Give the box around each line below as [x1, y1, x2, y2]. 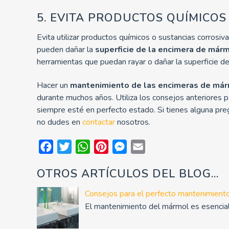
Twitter [72, 141, 97, 152]
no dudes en [37, 116, 82, 128]
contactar [82, 116, 115, 128]
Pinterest [108, 141, 142, 152]
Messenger [127, 141, 167, 152]
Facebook [53, 141, 88, 152]
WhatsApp [90, 141, 130, 152]
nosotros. [115, 116, 150, 128]
